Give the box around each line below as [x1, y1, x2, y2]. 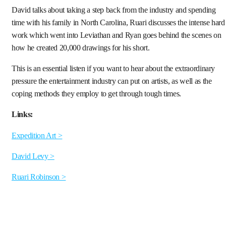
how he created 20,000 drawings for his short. [12, 43, 151, 52]
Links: [12, 110, 33, 120]
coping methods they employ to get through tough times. [12, 89, 182, 99]
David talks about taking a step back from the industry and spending [12, 5, 216, 15]
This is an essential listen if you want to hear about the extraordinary [12, 64, 215, 74]
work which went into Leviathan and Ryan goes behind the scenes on [12, 30, 221, 40]
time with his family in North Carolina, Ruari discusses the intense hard [12, 18, 225, 27]
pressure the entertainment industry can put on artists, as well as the [12, 77, 212, 86]
